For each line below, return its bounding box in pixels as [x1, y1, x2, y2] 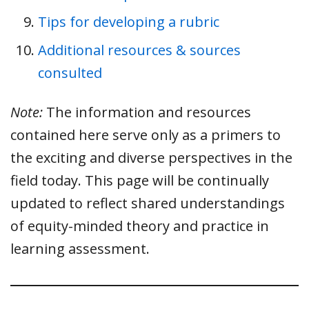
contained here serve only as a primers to [10, 125, 281, 144]
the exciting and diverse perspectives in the [10, 148, 292, 167]
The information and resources [43, 102, 251, 121]
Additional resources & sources [38, 40, 241, 59]
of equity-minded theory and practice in [10, 216, 269, 235]
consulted [38, 63, 102, 82]
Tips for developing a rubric [38, 12, 219, 31]
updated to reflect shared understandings [10, 193, 285, 212]
